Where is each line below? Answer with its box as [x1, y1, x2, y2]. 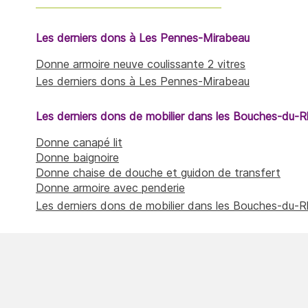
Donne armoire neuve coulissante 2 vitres [36, 56, 245, 71]
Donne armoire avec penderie [36, 181, 185, 195]
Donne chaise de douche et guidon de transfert [36, 166, 280, 180]
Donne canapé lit [36, 135, 122, 150]
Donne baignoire [36, 151, 119, 165]
